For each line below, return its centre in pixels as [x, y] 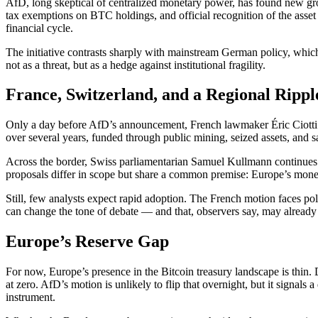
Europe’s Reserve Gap [87, 242]
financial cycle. [39, 28]
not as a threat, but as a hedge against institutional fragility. [136, 65]
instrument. [31, 297]
